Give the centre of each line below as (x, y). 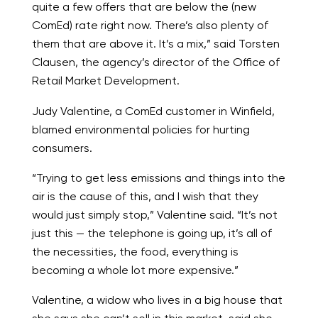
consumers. (62, 148)
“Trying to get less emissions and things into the (158, 177)
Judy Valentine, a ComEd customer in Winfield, (153, 111)
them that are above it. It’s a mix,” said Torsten (155, 44)
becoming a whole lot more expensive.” (135, 270)
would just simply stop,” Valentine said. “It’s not (154, 214)
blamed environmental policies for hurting (141, 129)
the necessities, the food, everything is (135, 251)
